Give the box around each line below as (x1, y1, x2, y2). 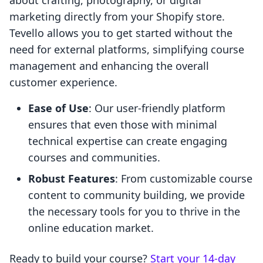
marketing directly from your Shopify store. (9, 9, 225, 24)
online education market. (28, 221, 154, 235)
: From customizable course (115, 171, 252, 186)
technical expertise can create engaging (28, 134, 227, 149)
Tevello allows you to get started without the (9, 26, 232, 41)
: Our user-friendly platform (89, 101, 225, 116)
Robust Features (28, 171, 115, 186)
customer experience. (9, 75, 117, 90)
